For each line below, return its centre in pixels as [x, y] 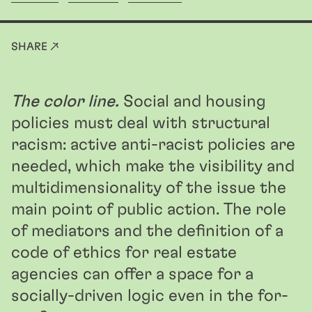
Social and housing [193, 102]
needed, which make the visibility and [153, 166]
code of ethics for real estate [124, 253]
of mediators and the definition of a [147, 231]
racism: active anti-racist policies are [153, 145]
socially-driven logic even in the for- [150, 296]
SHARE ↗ [35, 47]
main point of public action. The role [149, 210]
